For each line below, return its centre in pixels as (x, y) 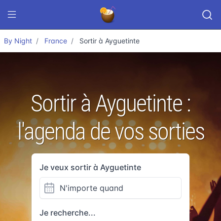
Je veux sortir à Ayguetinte (90, 167)
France (56, 41)
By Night (18, 41)
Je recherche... (68, 213)
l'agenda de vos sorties (110, 131)
